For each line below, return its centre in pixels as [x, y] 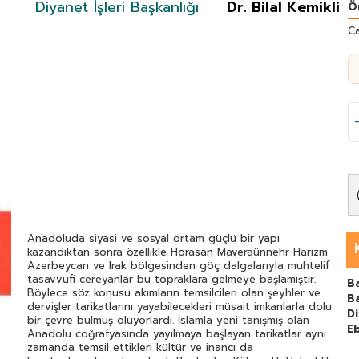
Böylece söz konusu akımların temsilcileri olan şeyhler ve [174, 293]
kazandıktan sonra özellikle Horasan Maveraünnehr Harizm [177, 252]
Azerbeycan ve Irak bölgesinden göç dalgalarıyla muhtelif [179, 266]
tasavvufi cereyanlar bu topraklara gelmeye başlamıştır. [171, 280]
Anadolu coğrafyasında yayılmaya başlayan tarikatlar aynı [177, 334]
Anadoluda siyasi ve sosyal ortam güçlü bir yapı [153, 239]
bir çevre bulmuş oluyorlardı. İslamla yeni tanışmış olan [168, 321]
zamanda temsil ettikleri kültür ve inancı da [140, 348]
